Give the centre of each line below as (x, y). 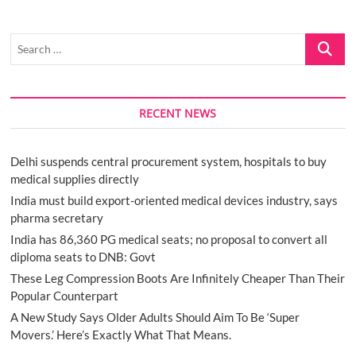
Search (323, 41)
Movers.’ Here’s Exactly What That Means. (121, 334)
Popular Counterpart (65, 295)
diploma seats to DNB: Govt (83, 256)
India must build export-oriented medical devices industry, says (174, 200)
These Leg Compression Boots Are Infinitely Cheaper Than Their (178, 278)
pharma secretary (57, 217)
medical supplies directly (75, 178)
